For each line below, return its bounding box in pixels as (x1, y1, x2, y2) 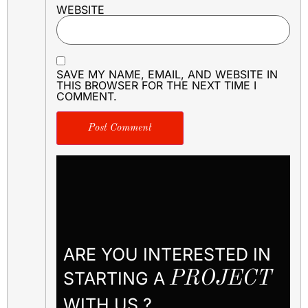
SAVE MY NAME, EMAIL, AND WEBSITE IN (56, 67, 278, 81)
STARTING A (63, 267, 170, 289)
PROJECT (170, 267, 272, 290)
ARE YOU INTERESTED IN (63, 243, 271, 265)
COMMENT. (56, 89, 117, 103)
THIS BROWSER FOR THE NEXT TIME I (56, 78, 256, 92)
